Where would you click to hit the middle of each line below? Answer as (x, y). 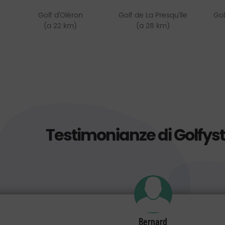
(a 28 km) (153, 26)
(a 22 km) (61, 26)
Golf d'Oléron (60, 15)
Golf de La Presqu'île (153, 15)
